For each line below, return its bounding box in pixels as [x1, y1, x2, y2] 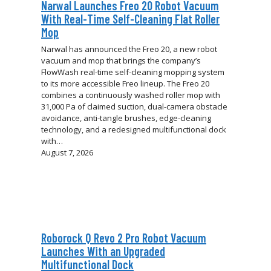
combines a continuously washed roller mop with [41, 90, 220, 101]
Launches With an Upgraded [41, 244, 165, 259]
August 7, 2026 [41, 147, 93, 158]
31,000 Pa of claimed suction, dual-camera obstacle [41, 101, 227, 113]
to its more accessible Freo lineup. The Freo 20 [41, 78, 209, 90]
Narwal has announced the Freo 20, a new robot [41, 44, 217, 55]
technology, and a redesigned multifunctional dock [41, 124, 226, 135]
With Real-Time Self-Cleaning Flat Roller [41, 11, 220, 27]
